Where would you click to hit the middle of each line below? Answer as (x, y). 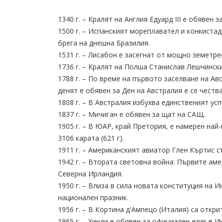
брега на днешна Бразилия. (104, 43)
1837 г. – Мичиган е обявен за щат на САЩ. (132, 114)
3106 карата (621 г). (91, 138)
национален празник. (93, 197)
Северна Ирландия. (90, 174)
